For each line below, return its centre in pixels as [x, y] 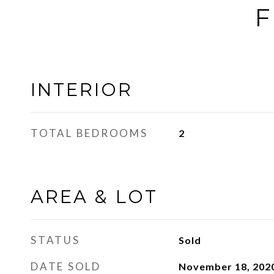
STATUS [55, 240]
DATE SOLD [66, 266]
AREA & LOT [94, 197]
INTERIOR [82, 90]
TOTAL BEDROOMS [89, 133]
